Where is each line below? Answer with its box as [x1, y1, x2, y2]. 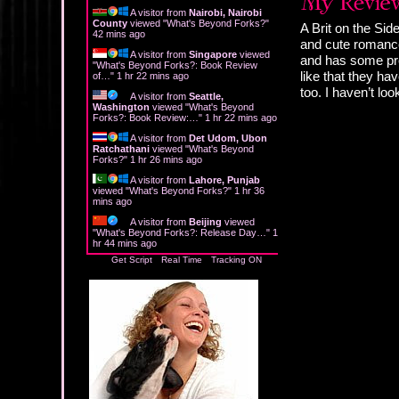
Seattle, [189, 90, 224, 102]
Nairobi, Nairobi [189, 6, 262, 18]
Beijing [189, 216, 222, 227]
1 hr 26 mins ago [130, 153, 202, 165]
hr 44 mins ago [93, 237, 157, 248]
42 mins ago [93, 28, 145, 39]
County [93, 17, 127, 28]
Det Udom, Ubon [189, 132, 267, 143]
